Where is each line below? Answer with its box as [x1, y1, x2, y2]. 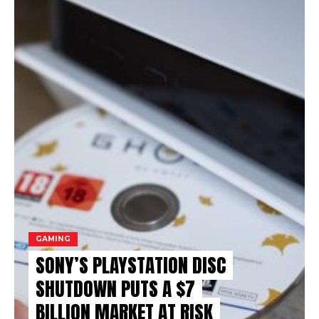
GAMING [36, 234, 70, 244]
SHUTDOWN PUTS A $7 [36, 274, 195, 303]
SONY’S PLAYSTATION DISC [36, 251, 226, 280]
